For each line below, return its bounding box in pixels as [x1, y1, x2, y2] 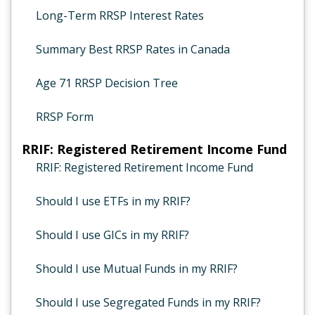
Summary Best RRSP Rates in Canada [36, 41, 230, 57]
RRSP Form [36, 109, 94, 124]
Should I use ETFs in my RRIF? [36, 193, 191, 209]
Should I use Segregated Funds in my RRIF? [36, 295, 261, 310]
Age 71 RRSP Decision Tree [36, 75, 178, 91]
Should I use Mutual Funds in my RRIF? [36, 261, 238, 276]
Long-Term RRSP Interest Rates [36, 8, 204, 23]
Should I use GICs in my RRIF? [36, 227, 189, 243]
